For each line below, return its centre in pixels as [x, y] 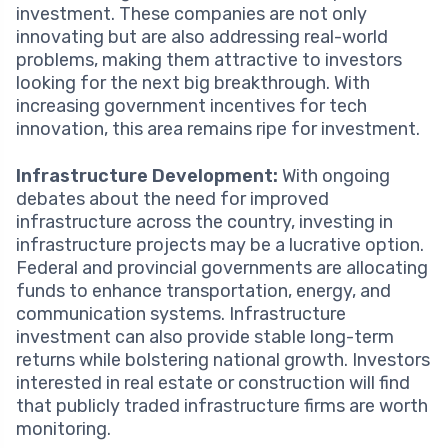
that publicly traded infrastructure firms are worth [222, 405]
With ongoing [334, 175]
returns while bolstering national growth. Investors [223, 359]
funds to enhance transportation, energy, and [203, 290]
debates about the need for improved [172, 198]
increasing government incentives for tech [191, 105]
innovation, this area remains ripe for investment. [218, 128]
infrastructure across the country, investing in [204, 221]
